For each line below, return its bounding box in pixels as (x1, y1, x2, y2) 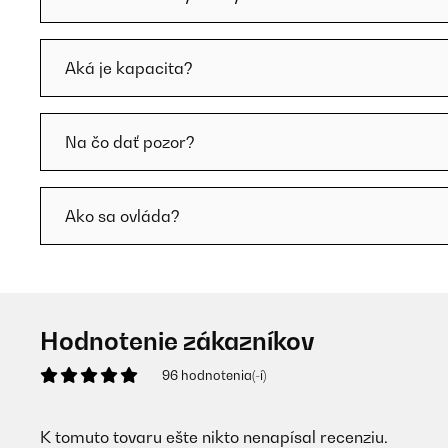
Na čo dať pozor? (65, 132, 195, 152)
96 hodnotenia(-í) (162, 367, 266, 383)
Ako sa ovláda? (65, 206, 180, 226)
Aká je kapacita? (65, 58, 193, 78)
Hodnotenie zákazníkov (40, 326, 315, 356)
